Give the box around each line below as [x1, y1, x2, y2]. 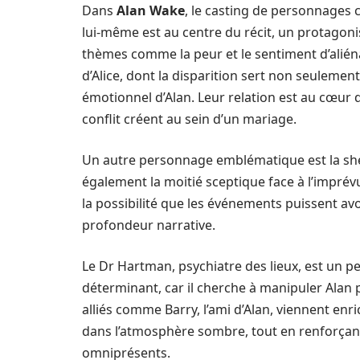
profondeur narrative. [82, 216, 215, 234]
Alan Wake [117, 2, 185, 19]
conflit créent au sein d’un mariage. [82, 110, 297, 128]
